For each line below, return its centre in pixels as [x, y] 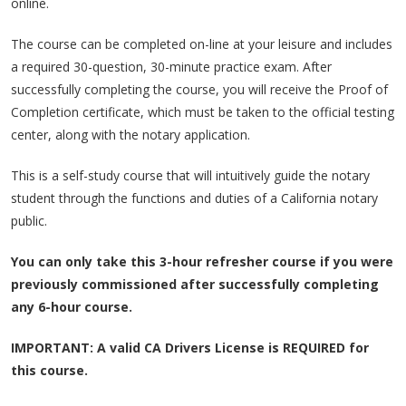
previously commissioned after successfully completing [195, 284]
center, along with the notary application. [130, 135]
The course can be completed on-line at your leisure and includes [202, 44]
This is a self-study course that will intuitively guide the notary [190, 175]
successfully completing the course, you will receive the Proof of [199, 89]
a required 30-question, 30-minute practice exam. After [171, 67]
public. [29, 221]
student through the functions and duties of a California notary [194, 198]
